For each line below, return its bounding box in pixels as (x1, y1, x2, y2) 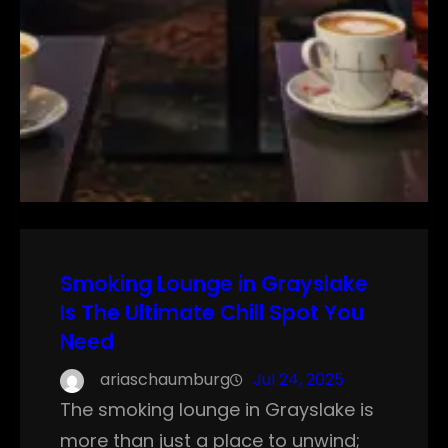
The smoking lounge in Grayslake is (60, 397, 374, 423)
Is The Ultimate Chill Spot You (60, 298, 364, 328)
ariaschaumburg (100, 368, 230, 392)
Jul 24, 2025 (253, 368, 344, 392)
